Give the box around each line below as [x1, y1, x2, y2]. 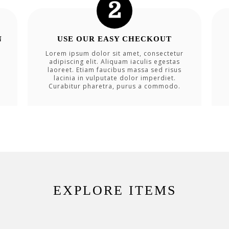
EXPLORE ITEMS [53, 183, 176, 198]
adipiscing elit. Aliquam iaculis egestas [49, 57, 180, 66]
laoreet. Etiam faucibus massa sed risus [48, 65, 181, 74]
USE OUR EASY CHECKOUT [57, 34, 172, 43]
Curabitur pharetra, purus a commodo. [49, 81, 180, 90]
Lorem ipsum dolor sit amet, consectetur [45, 49, 184, 58]
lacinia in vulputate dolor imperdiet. [53, 73, 176, 82]
